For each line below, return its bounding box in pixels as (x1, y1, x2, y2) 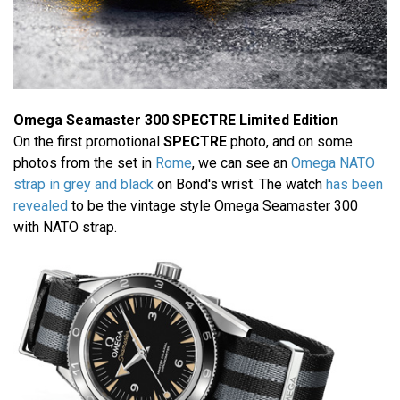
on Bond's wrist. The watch (154, 176, 326, 194)
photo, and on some (227, 133, 353, 151)
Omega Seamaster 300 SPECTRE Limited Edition (13, 112, 338, 129)
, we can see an (192, 154, 291, 172)
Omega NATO (291, 154, 375, 172)
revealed (13, 197, 68, 215)
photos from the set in (13, 154, 155, 172)
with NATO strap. (13, 219, 117, 237)
